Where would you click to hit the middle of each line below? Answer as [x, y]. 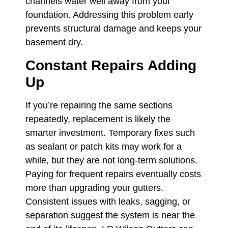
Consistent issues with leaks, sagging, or [108, 201]
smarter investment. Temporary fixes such [110, 133]
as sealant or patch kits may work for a [104, 146]
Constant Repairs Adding [111, 65]
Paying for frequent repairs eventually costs [113, 174]
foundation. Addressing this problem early [109, 15]
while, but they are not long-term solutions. [111, 160]
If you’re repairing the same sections [99, 105]
